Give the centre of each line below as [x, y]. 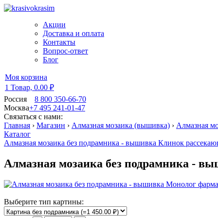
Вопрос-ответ [65, 51]
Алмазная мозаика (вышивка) [121, 125]
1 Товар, [19, 87]
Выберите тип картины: [44, 201]
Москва [17, 108]
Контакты [59, 42]
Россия [15, 99]
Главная [17, 125]
